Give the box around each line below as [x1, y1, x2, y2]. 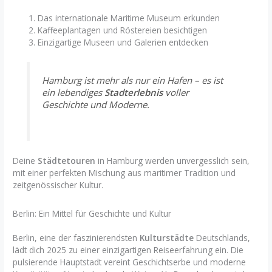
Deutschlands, [194, 232, 251, 244]
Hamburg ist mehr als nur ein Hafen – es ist [41, 74, 223, 87]
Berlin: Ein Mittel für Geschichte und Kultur [13, 208, 172, 220]
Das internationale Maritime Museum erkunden [38, 12, 220, 24]
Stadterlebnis [104, 86, 163, 99]
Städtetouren [38, 155, 96, 166]
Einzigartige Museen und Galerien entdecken [38, 36, 209, 48]
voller [162, 86, 189, 99]
